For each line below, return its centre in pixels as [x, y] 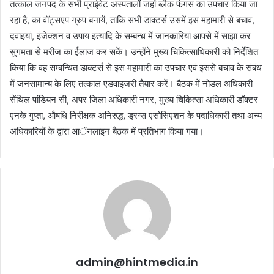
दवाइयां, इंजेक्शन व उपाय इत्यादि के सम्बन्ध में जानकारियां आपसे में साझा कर [130, 35]
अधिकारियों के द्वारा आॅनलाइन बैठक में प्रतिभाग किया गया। [107, 131]
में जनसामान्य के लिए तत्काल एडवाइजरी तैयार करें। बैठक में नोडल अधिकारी [131, 83]
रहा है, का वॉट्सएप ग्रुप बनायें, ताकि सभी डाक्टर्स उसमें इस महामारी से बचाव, [132, 20]
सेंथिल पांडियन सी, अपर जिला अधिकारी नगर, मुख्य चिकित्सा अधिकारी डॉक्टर [134, 99]
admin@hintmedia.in [137, 262]
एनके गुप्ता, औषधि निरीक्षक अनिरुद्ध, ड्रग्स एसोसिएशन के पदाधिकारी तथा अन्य [136, 115]
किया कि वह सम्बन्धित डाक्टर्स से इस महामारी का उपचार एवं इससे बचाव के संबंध [136, 67]
